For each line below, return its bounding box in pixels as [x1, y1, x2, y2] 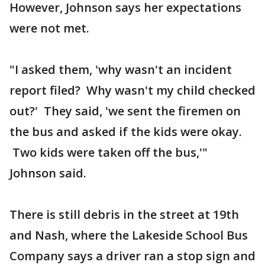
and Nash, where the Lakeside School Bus [9, 227, 248, 243]
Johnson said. [9, 165, 86, 181]
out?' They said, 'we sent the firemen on [9, 103, 241, 119]
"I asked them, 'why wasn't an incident [9, 62, 232, 77]
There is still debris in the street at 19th [9, 206, 239, 222]
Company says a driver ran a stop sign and [9, 248, 256, 264]
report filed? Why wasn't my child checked [9, 82, 256, 98]
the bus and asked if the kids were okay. [9, 124, 242, 140]
